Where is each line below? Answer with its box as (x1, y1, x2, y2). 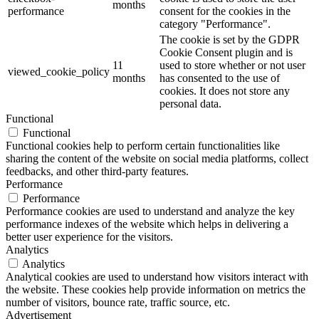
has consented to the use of (159, 71, 280, 84)
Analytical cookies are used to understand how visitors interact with (6, 270, 308, 283)
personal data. (159, 97, 221, 110)
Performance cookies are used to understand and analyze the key (6, 204, 295, 217)
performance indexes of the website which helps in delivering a (6, 217, 288, 230)
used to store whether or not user (159, 58, 305, 71)
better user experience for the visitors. (6, 230, 173, 243)
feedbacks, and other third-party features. (6, 164, 189, 177)
